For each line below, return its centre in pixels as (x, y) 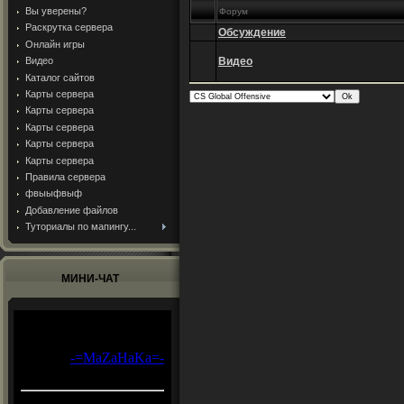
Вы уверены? (56, 11)
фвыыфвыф (54, 193)
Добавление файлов (72, 210)
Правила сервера (65, 176)
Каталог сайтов (60, 77)
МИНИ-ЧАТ (90, 279)
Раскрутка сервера (69, 28)
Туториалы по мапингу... (81, 227)
